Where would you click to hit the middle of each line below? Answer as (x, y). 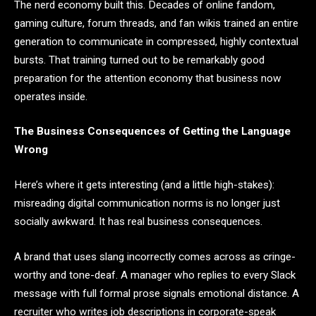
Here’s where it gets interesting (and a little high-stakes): (144, 185)
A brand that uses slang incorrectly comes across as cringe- (155, 256)
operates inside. (51, 96)
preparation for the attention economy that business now (148, 78)
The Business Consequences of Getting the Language (152, 132)
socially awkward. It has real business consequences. (138, 222)
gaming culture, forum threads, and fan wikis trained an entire (156, 23)
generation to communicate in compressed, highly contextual (156, 41)
